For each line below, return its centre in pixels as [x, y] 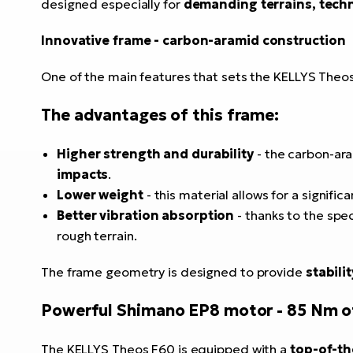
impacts [83, 174]
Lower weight [100, 195]
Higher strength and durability [155, 154]
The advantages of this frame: [160, 115]
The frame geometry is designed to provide [173, 272]
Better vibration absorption [146, 215]
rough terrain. [97, 236]
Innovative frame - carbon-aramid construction [193, 40]
